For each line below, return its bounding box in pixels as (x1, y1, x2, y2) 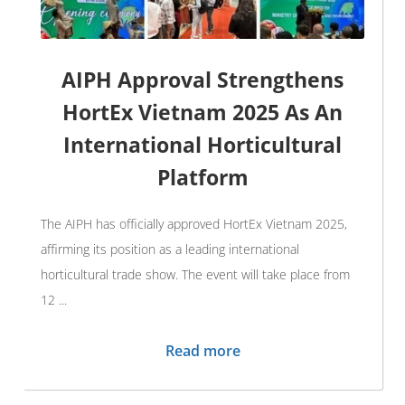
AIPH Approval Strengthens (61, 65, 344, 95)
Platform (156, 163, 249, 193)
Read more (165, 341, 240, 362)
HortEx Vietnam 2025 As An (62, 98, 343, 127)
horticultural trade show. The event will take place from (41, 266, 350, 284)
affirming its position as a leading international (41, 240, 299, 259)
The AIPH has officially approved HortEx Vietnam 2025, (41, 215, 347, 233)
